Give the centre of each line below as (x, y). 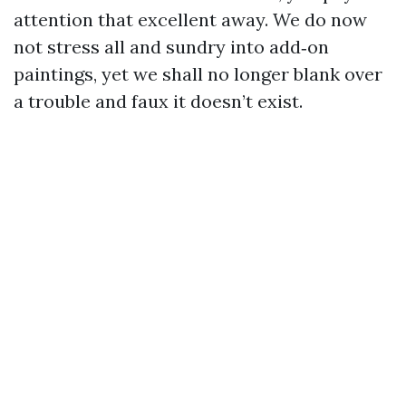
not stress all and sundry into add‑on (171, 47)
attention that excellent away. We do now (190, 19)
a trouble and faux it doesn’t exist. (158, 101)
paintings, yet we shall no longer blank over (198, 74)
